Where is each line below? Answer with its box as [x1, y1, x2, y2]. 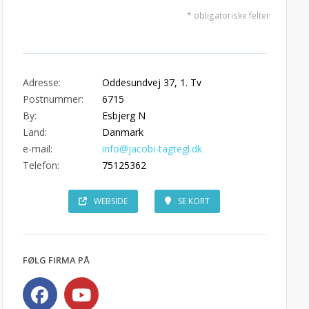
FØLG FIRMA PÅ [22, 254, 90, 266]
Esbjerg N [101, 109, 146, 122]
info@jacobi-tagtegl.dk [101, 142, 202, 155]
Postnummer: [22, 92, 83, 106]
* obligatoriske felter [186, 10, 270, 21]
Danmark [101, 126, 143, 139]
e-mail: [22, 142, 52, 155]
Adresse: [22, 76, 61, 89]
